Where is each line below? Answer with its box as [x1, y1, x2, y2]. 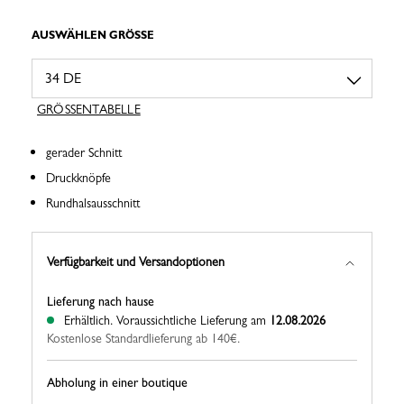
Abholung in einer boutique [47, 375, 188, 390]
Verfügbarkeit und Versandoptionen [47, 253, 225, 269]
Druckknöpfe [46, 170, 111, 186]
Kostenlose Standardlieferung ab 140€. [47, 331, 240, 346]
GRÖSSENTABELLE [37, 102, 141, 117]
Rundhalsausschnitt [46, 196, 140, 211]
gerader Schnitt [46, 145, 122, 161]
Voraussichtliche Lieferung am [116, 313, 270, 328]
